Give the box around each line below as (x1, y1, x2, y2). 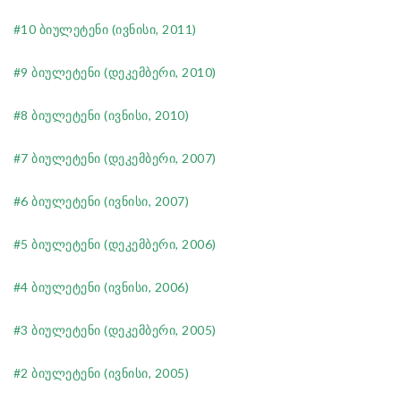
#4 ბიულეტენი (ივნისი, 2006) (13, 279, 190, 295)
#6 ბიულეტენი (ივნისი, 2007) (13, 193, 190, 209)
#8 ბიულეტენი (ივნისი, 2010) (13, 107, 190, 124)
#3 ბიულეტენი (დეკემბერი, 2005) (13, 322, 217, 338)
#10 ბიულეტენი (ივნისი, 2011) (13, 21, 197, 38)
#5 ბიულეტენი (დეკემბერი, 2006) (13, 236, 217, 252)
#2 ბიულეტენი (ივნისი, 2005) (13, 365, 190, 381)
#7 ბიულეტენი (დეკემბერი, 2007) (13, 150, 217, 166)
